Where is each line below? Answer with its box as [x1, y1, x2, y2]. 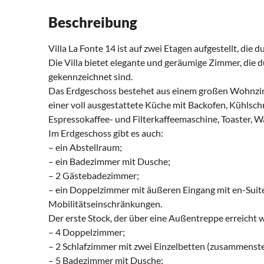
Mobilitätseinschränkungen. [48, 198, 162, 210]
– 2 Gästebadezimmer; [48, 170, 139, 181]
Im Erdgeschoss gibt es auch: [48, 127, 163, 139]
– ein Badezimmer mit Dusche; [48, 156, 170, 167]
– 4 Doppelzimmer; [48, 226, 125, 238]
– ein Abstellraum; [48, 141, 122, 153]
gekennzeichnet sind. [48, 71, 133, 82]
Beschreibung [48, 14, 137, 31]
